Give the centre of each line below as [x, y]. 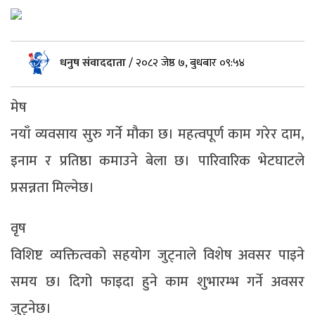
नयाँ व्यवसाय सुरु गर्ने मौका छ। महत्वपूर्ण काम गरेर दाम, [157, 134]
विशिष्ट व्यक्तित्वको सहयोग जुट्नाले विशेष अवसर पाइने [157, 255]
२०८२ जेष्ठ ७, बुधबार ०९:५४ [190, 63]
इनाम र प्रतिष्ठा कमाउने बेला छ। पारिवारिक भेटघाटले [157, 161]
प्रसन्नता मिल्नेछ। [52, 187]
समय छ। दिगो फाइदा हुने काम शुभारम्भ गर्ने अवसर [157, 282]
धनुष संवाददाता [94, 63]
